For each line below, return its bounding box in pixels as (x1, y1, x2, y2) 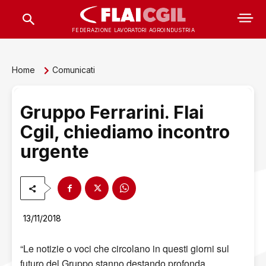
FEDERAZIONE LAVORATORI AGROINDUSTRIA (72, 26, 195, 33)
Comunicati (52, 64, 95, 75)
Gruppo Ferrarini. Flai (20, 102, 204, 123)
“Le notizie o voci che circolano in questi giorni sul (20, 242, 229, 256)
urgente (20, 141, 89, 162)
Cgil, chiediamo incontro (20, 121, 230, 142)
